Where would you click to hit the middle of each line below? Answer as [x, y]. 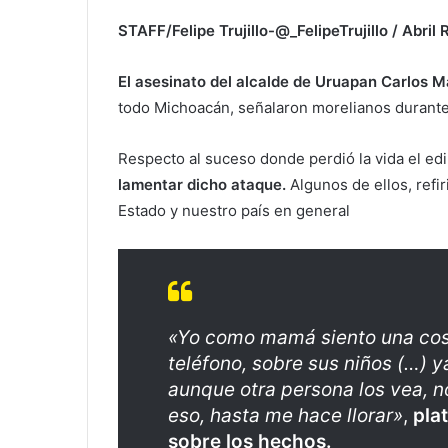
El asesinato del [177, 81]
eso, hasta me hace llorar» [285, 415]
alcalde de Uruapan [306, 81]
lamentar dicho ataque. [202, 184]
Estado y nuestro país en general [234, 210]
